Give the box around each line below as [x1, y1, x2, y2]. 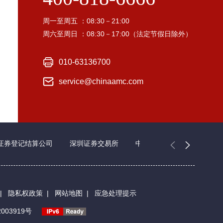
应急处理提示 [95, 189, 136, 197]
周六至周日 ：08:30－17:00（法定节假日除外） [43, 29, 192, 38]
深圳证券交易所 [70, 139, 118, 147]
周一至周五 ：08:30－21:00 [43, 16, 129, 25]
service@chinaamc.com [59, 77, 143, 86]
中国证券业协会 [135, 139, 184, 147]
